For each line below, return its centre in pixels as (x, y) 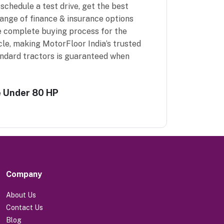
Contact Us (24, 207)
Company (24, 174)
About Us (21, 195)
